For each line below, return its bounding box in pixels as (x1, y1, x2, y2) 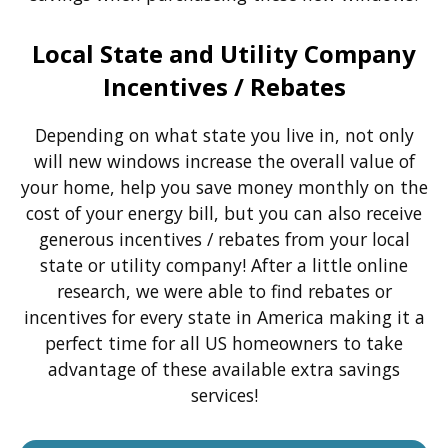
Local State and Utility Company (32, 36, 416, 70)
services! (190, 383, 258, 408)
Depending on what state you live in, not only (34, 123, 414, 148)
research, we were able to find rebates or (56, 279, 392, 304)
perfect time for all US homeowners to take (45, 331, 403, 356)
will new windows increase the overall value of (33, 149, 415, 174)
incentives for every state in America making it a (23, 305, 425, 330)
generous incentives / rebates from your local (38, 227, 410, 252)
